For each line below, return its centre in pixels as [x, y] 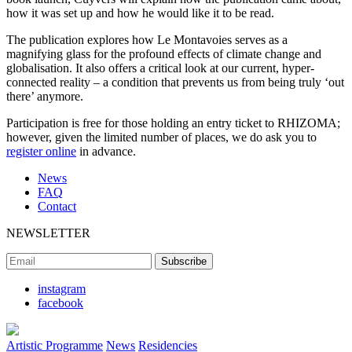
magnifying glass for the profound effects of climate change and [164, 54]
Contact [57, 206]
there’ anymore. [45, 96]
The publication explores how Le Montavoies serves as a [147, 40]
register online [41, 151]
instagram [62, 289]
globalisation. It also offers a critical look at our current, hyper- [160, 68]
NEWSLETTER [48, 233]
